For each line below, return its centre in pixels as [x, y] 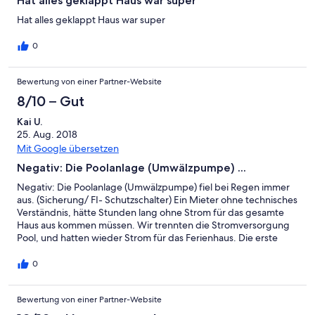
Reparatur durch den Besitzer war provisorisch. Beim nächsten [153, 251]
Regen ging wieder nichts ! [76, 263]
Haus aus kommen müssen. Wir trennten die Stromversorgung [153, 225]
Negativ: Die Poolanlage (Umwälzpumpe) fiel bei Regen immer [153, 187]
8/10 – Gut [51, 102]
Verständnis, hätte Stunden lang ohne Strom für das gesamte [150, 213]
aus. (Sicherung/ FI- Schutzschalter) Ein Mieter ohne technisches [157, 200]
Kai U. [30, 122]
